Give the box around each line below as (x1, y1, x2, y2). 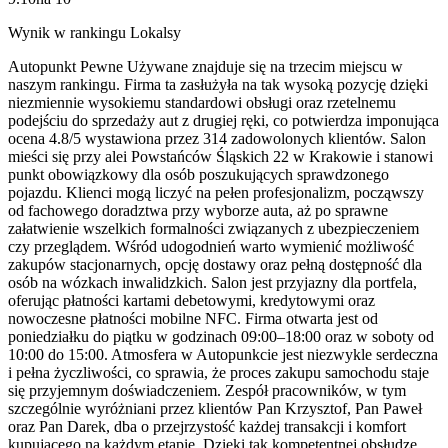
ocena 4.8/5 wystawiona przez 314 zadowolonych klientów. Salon (8, 130, 426, 148)
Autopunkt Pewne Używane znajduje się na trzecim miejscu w (8, 58, 403, 76)
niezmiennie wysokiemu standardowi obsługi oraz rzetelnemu (8, 94, 396, 112)
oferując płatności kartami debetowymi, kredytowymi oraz (8, 292, 375, 310)
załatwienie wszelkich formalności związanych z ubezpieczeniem (8, 220, 419, 238)
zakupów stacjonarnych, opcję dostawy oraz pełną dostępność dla (8, 256, 422, 274)
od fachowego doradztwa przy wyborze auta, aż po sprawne (8, 202, 388, 220)
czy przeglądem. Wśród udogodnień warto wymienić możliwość (8, 238, 414, 256)
